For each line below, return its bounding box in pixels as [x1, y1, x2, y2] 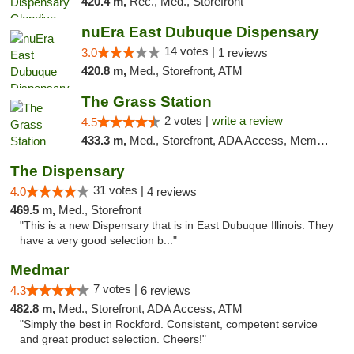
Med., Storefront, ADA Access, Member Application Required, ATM [129, 134, 317, 147]
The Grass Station [81, 93, 212, 110]
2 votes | [164, 114, 212, 127]
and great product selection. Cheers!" [20, 333, 206, 345]
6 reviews [141, 284, 190, 297]
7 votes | [93, 282, 141, 296]
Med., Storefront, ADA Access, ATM [58, 302, 243, 315]
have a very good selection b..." [20, 235, 177, 247]
